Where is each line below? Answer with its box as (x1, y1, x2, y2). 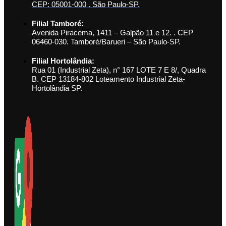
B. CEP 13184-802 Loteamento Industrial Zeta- (32, 75, 185, 84)
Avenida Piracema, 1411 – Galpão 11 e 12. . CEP (32, 28, 193, 37)
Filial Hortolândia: (32, 56, 94, 66)
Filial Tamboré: (32, 19, 84, 28)
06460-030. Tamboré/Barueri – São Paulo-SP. (32, 37, 181, 46)
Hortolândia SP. (32, 84, 82, 93)
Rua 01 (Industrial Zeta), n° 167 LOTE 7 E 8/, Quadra (32, 66, 206, 75)
